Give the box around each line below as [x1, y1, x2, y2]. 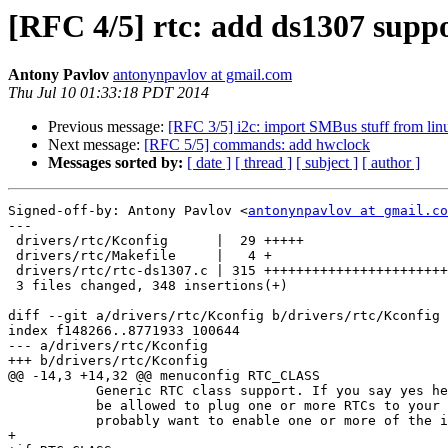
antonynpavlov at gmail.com [113, 66, 292, 84]
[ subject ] [296, 154, 358, 172]
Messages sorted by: [48, 154, 183, 172]
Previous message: [48, 118, 168, 136]
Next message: [48, 136, 144, 154]
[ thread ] [235, 154, 292, 172]
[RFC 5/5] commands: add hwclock [144, 136, 370, 154]
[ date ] [187, 154, 231, 172]
